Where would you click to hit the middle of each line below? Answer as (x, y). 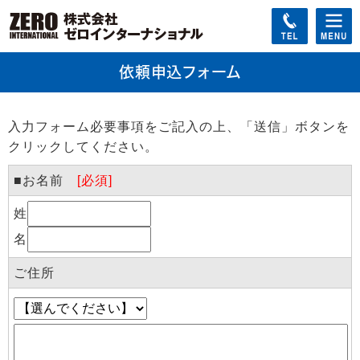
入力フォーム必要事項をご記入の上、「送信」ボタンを (179, 127)
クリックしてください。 (83, 147)
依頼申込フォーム (180, 72)
